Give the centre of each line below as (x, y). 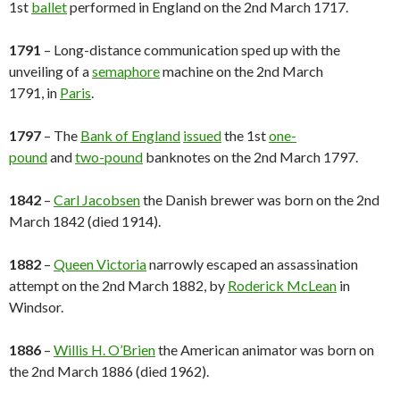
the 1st (245, 136)
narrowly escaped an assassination (252, 264)
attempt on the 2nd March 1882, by (118, 286)
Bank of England (130, 136)
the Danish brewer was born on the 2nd (260, 200)
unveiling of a (50, 71)
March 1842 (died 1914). (85, 221)
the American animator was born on (265, 350)
